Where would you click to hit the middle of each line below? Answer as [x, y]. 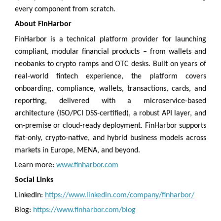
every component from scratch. [65, 10]
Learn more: [35, 166]
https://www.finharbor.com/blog [84, 210]
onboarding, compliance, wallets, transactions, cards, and [110, 89]
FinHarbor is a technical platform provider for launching [110, 39]
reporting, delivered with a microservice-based [110, 101]
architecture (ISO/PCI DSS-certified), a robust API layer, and [110, 113]
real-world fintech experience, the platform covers [110, 76]
